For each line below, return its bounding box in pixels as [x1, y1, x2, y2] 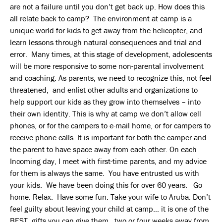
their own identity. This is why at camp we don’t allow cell [10, 108, 201, 118]
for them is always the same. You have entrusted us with [10, 167, 199, 178]
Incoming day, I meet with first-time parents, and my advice [10, 156, 207, 166]
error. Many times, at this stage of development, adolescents [10, 49, 212, 59]
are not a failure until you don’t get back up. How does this [10, 1, 205, 11]
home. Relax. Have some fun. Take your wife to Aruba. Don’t [10, 191, 211, 202]
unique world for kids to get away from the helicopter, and [10, 25, 203, 35]
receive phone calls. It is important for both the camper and [10, 132, 207, 142]
